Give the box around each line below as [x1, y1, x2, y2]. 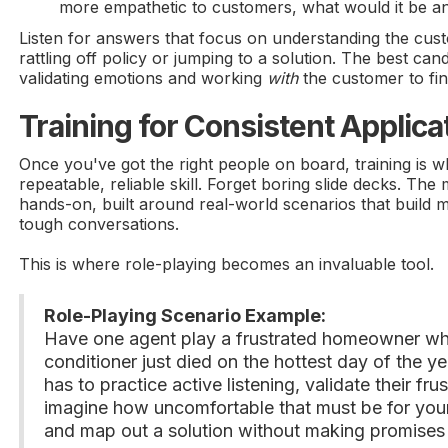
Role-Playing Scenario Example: [44, 305, 327, 327]
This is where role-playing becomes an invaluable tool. [19, 254, 435, 275]
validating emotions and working [19, 68, 268, 89]
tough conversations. [19, 214, 180, 235]
